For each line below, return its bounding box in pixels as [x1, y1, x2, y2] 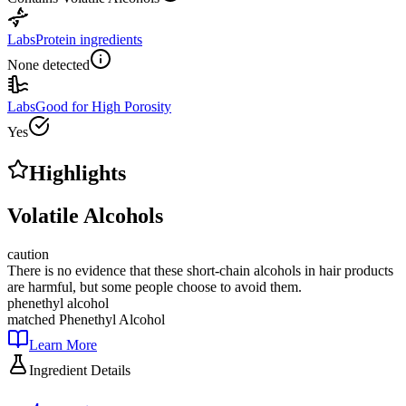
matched [7, 312, 59, 328]
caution [7, 246, 49, 263]
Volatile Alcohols [7, 204, 163, 228]
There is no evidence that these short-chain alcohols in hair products [7, 263, 393, 279]
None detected [7, 57, 90, 73]
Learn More [29, 337, 97, 353]
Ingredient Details [29, 362, 130, 379]
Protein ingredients [35, 32, 142, 48]
